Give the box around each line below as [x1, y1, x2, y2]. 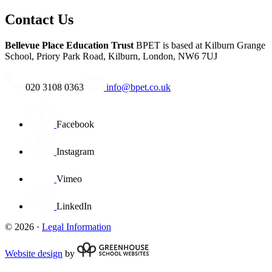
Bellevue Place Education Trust [5, 39, 134, 50]
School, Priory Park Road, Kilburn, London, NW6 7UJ [5, 50, 217, 61]
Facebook [56, 118, 94, 129]
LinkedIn [56, 200, 92, 211]
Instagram [56, 146, 94, 157]
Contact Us [5, 11, 73, 27]
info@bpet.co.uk [104, 81, 171, 92]
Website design [5, 248, 63, 259]
